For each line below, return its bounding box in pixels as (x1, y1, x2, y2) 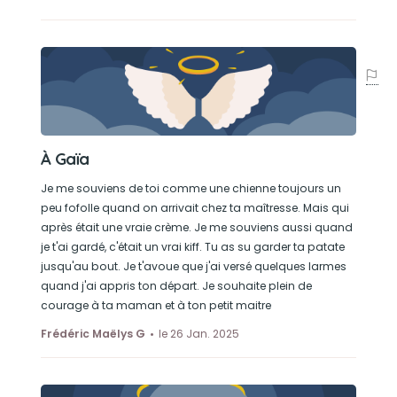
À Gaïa (40, 149, 90, 169)
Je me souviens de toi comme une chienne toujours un (40, 181, 341, 196)
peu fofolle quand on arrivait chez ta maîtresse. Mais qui (40, 200, 349, 215)
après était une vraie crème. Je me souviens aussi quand (40, 220, 353, 235)
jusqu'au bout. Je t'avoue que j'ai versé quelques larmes (40, 259, 346, 274)
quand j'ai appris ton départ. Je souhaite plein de (40, 278, 312, 293)
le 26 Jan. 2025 (158, 326, 239, 341)
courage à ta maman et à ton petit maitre (40, 298, 271, 313)
